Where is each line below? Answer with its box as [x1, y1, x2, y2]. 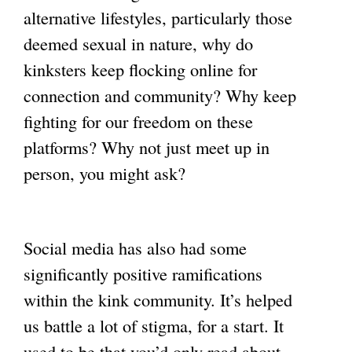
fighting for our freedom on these [24, 108, 253, 133]
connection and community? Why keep [24, 82, 296, 107]
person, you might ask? [24, 160, 185, 185]
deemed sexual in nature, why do [24, 31, 253, 55]
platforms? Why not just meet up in [24, 134, 269, 159]
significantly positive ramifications [24, 261, 262, 285]
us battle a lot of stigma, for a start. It [24, 313, 284, 337]
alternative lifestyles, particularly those [24, 5, 292, 29]
